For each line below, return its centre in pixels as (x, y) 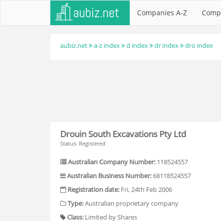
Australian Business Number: (109, 176)
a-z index (107, 45)
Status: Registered (83, 143)
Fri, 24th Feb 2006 (146, 189)
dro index (199, 45)
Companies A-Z (162, 13)
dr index (166, 45)
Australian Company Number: (112, 162)
